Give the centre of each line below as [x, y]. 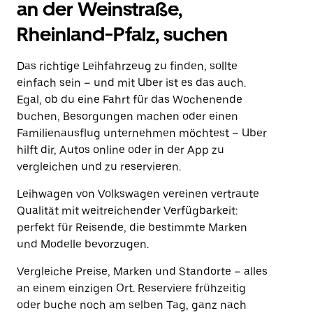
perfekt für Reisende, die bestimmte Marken [132, 227]
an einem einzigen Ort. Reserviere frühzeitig [131, 288]
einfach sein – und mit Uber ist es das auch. [131, 83]
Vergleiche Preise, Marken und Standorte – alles [142, 271]
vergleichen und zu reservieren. [99, 167]
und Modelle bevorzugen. [83, 244]
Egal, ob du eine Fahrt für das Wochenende [130, 100]
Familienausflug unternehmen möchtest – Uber [142, 133]
